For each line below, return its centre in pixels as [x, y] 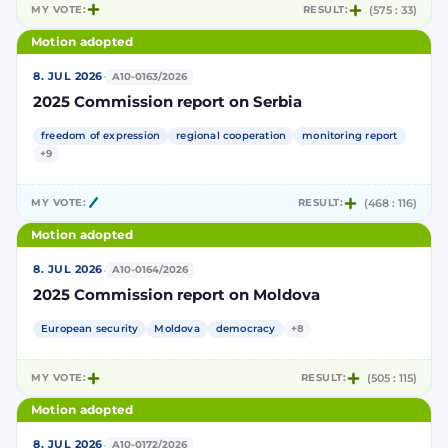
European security [90, 329]
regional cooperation [231, 135]
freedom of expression [101, 135]
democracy [245, 329]
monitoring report [350, 135]
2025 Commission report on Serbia [167, 101]
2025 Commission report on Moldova [176, 295]
